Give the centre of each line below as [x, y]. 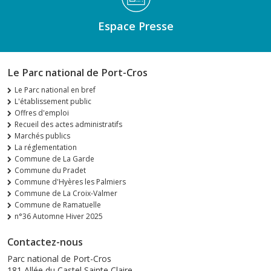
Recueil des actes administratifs [68, 125]
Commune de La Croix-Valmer [66, 194]
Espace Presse [135, 26]
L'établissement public [53, 102]
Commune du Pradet [50, 171]
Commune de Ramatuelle [58, 205]
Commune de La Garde [54, 159]
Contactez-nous [45, 242]
